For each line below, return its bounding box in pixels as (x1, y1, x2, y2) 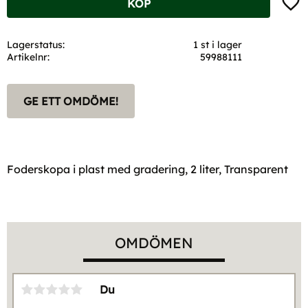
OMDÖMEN (115, 233, 193, 252)
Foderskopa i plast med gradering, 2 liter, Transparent (7, 162, 288, 176)
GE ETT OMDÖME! (23, 93, 118, 108)
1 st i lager (193, 38, 243, 51)
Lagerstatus (7, 38, 63, 51)
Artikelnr (7, 50, 47, 63)
